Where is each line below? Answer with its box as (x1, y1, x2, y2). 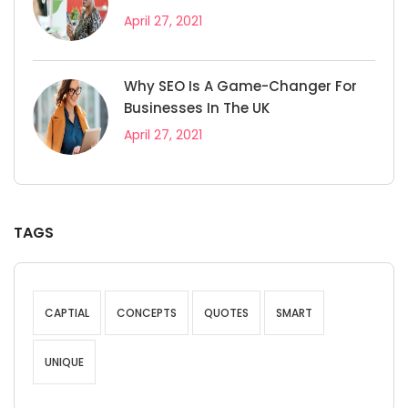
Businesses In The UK (124, 98, 270, 117)
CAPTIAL (45, 305, 89, 321)
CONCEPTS (117, 305, 177, 321)
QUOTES (204, 305, 249, 321)
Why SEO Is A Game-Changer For (124, 76, 357, 96)
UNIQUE (45, 354, 84, 370)
